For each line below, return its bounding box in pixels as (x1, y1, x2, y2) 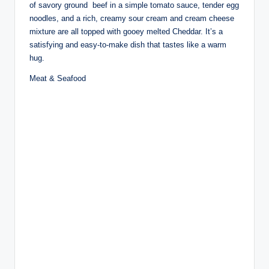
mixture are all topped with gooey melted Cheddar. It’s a (29, 27, 223, 37)
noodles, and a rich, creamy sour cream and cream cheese (29, 14, 234, 23)
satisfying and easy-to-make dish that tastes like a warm (29, 40, 226, 50)
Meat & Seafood (29, 74, 86, 83)
